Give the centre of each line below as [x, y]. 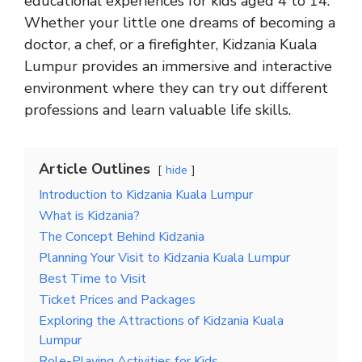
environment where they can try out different [176, 88]
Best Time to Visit [93, 279]
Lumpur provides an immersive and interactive [178, 67]
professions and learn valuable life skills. [158, 110]
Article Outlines [95, 169]
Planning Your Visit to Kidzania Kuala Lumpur [164, 258]
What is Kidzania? [89, 216]
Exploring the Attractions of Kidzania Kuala [161, 321]
